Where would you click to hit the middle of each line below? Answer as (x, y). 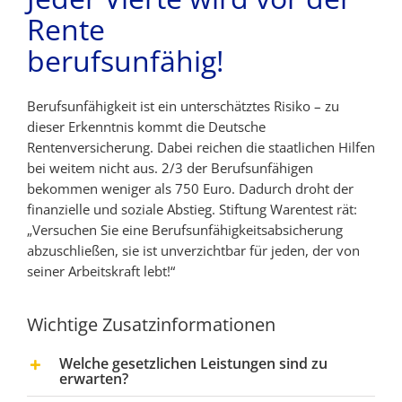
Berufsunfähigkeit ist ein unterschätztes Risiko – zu (183, 105)
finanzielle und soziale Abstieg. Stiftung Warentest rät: (192, 209)
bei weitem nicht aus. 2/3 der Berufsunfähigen (170, 167)
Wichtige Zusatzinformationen (151, 324)
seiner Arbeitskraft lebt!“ (101, 271)
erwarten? (94, 378)
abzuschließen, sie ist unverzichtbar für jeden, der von (193, 250)
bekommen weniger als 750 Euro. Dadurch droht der (190, 188)
